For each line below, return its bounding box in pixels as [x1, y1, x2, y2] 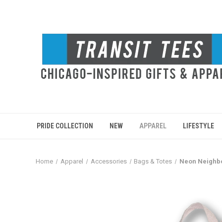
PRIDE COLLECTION [36, 122, 93, 130]
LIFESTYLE [183, 122, 215, 130]
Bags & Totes [134, 158, 172, 165]
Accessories [90, 158, 127, 165]
